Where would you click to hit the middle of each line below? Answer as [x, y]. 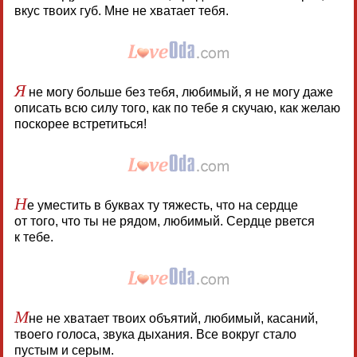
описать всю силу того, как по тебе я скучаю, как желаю [177, 108]
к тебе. [33, 237]
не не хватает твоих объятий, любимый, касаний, [173, 318]
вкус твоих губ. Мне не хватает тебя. [121, 10]
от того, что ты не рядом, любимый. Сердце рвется [164, 221]
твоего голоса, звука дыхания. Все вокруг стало [155, 334]
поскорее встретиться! [80, 124]
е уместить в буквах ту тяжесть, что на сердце [162, 205]
